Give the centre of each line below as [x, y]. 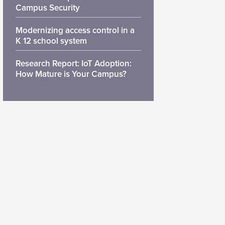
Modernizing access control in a [75, 31]
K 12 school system [51, 41]
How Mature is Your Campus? [71, 74]
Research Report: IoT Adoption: [74, 64]
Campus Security [48, 8]
